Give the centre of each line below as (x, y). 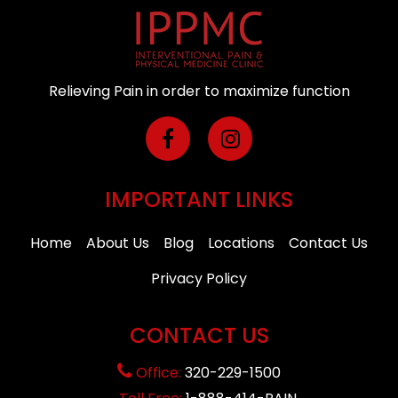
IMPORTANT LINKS (199, 199)
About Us (118, 243)
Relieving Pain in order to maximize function (199, 91)
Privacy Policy (199, 278)
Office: (159, 372)
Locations (241, 243)
